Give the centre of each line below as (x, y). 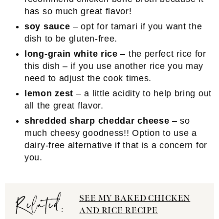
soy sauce (47, 26)
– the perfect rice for (162, 54)
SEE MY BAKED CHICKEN (135, 198)
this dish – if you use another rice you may (114, 66)
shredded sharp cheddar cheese (97, 121)
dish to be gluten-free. (71, 39)
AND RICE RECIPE (119, 211)
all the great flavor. (64, 106)
